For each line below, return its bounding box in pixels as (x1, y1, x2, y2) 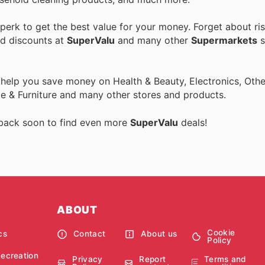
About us (140, 229, 177, 239)
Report (139, 254, 166, 264)
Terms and (203, 254, 247, 264)
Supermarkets (191, 34, 257, 47)
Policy (207, 235, 232, 245)
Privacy (72, 254, 103, 264)
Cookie (207, 227, 235, 237)
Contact (73, 229, 106, 239)
